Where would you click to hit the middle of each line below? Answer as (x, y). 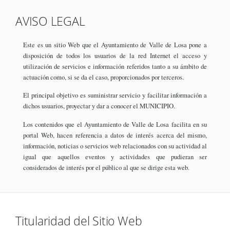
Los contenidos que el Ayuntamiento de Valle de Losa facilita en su (115, 124)
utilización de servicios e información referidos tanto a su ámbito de (115, 66)
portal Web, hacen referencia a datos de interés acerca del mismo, (115, 135)
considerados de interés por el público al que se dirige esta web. (106, 167)
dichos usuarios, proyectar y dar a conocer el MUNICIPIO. (99, 106)
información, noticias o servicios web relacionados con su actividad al (115, 146)
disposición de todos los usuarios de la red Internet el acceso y (115, 55)
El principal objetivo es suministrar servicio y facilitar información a (115, 95)
